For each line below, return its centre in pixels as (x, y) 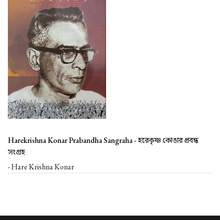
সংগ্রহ (17, 152)
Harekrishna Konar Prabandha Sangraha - (73, 140)
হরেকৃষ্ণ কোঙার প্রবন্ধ (168, 140)
